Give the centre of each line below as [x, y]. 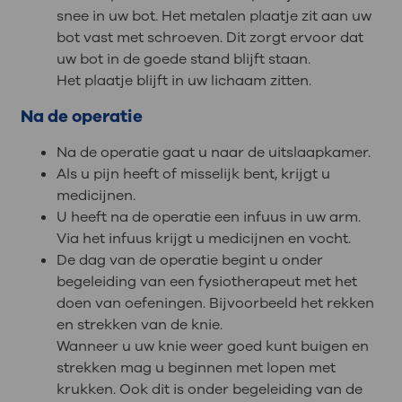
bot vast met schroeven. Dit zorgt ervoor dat [210, 38]
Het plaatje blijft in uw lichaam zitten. [184, 81]
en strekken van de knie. [139, 324]
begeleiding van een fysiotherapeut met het [206, 281]
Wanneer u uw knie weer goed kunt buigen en [212, 346]
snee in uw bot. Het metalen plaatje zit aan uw [214, 17]
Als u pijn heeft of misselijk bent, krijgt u [193, 174]
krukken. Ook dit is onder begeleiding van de [209, 389]
